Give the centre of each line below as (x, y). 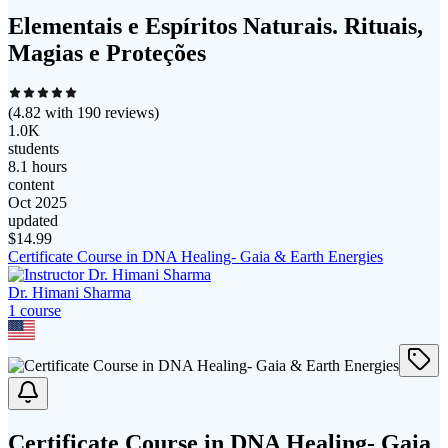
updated (33, 221)
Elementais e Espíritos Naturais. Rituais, (215, 25)
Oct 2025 (37, 203)
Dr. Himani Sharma (69, 293)
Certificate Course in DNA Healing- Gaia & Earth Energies (195, 257)
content (31, 185)
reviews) (130, 113)
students (33, 149)
